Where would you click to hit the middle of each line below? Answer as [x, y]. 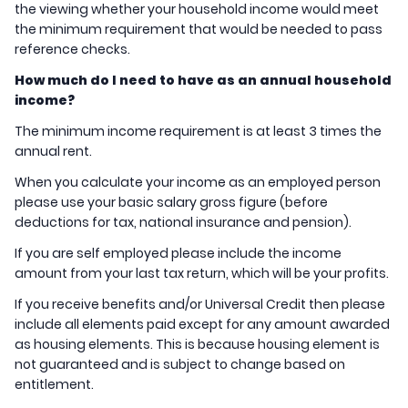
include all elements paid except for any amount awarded [202, 325]
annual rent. [55, 152]
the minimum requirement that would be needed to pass [199, 30]
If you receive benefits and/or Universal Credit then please [200, 305]
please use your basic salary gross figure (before [171, 203]
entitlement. [54, 385]
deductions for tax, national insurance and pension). [183, 223]
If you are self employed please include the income [178, 254]
